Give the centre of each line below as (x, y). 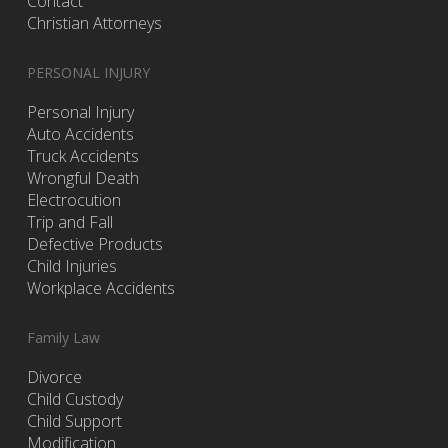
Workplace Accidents (100, 288)
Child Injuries (71, 266)
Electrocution (73, 200)
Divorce (54, 377)
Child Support (74, 421)
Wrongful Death (82, 178)
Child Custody (74, 399)
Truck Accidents (82, 156)
